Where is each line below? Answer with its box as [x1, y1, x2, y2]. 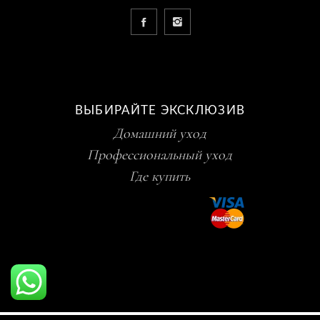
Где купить [129, 168, 191, 186]
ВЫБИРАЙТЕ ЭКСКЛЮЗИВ [74, 104, 246, 117]
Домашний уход [113, 125, 207, 143]
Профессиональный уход [87, 146, 233, 164]
